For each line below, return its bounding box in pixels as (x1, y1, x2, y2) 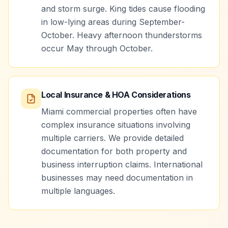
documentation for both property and (41, 146, 187, 156)
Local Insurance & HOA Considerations (41, 90, 191, 100)
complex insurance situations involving (41, 120, 190, 130)
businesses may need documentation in (41, 173, 193, 183)
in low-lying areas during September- (41, 17, 185, 27)
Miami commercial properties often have (41, 106, 197, 117)
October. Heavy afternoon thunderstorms (41, 30, 202, 40)
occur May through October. (41, 43, 153, 53)
